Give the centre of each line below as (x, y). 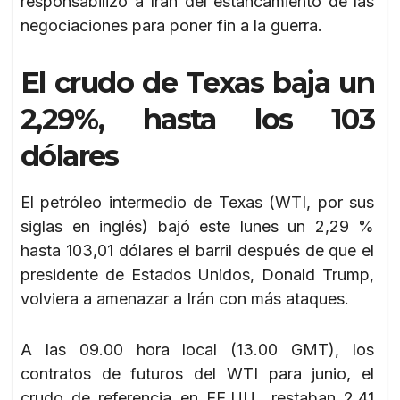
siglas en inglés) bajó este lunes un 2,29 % (197, 226)
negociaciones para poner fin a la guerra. (171, 25)
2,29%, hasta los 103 (197, 119)
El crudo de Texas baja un (197, 82)
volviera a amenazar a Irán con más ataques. (185, 298)
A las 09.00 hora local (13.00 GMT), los (197, 349)
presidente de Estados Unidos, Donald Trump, (197, 274)
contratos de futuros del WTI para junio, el (197, 373)
